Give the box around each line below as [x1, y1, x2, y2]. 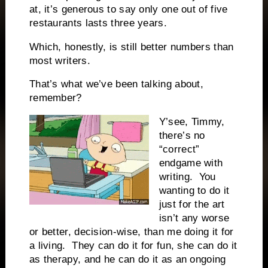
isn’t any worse [159, 212, 230, 224]
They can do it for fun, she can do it [72, 240, 237, 252]
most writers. [29, 54, 90, 66]
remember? [29, 92, 82, 104]
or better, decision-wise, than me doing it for [29, 226, 234, 238]
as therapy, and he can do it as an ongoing [29, 254, 226, 266]
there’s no [159, 130, 205, 142]
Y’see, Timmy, [159, 116, 225, 128]
